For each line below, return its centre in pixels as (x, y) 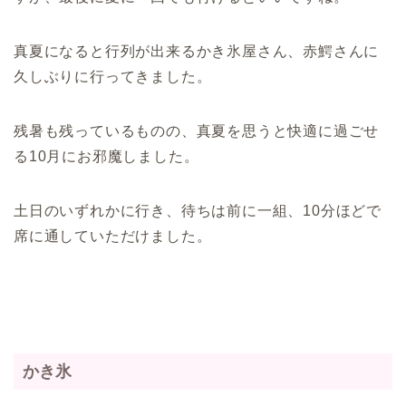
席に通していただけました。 (113, 237)
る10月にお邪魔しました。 (106, 157)
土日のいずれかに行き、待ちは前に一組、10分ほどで (198, 211)
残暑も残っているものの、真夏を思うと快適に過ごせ (197, 131)
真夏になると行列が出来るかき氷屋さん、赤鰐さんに (197, 52)
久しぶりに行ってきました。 (113, 77)
